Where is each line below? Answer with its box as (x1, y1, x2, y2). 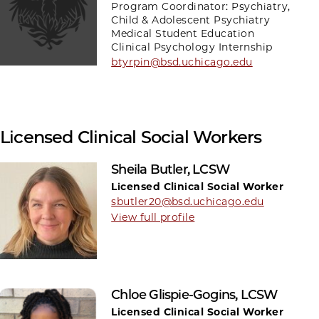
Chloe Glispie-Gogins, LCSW (111, 286, 278, 303)
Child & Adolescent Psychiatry (111, 13, 271, 26)
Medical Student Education (111, 26, 255, 40)
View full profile (111, 210, 195, 224)
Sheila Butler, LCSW (111, 161, 229, 177)
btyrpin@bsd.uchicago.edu (111, 55, 253, 68)
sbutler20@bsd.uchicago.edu (111, 194, 264, 208)
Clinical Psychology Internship (111, 40, 273, 53)
